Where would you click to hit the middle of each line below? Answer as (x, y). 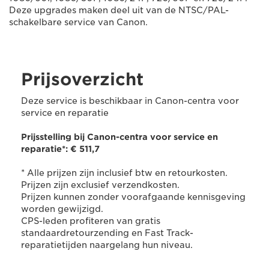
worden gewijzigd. (62, 209)
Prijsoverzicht (82, 79)
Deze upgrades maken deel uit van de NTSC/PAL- (119, 10)
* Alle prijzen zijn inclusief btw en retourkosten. (124, 173)
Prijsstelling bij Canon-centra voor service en (119, 137)
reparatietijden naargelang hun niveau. (107, 245)
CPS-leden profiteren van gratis (91, 221)
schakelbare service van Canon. (78, 22)
